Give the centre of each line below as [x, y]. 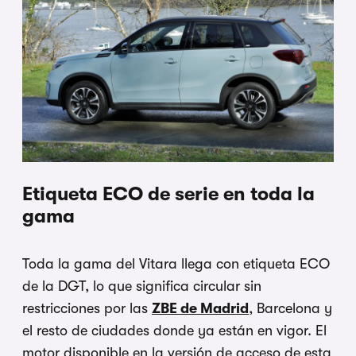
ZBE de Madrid [200, 309]
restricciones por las [87, 309]
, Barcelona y [290, 309]
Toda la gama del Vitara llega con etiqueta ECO [176, 264]
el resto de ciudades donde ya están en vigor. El [174, 331]
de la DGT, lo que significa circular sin [142, 286]
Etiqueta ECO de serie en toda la [168, 194]
